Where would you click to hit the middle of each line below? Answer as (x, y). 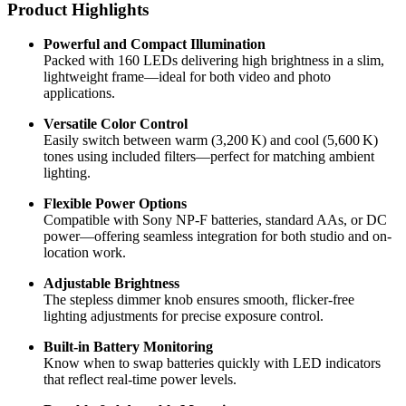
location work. (85, 253)
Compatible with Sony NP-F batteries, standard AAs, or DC (215, 220)
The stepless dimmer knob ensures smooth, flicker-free (199, 300)
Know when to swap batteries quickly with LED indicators (212, 363)
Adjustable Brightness (111, 284)
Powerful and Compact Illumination (155, 44)
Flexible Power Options (115, 204)
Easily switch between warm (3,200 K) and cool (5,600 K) (211, 140)
